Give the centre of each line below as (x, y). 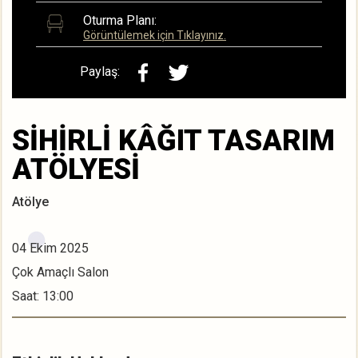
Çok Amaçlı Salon (60, 272)
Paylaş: (100, 72)
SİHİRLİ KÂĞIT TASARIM (173, 141)
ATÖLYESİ (76, 170)
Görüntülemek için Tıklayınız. (155, 36)
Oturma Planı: (120, 21)
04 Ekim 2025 (50, 249)
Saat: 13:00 (43, 296)
